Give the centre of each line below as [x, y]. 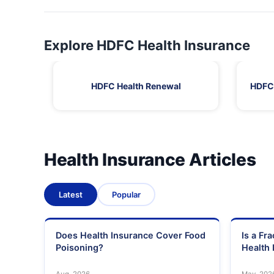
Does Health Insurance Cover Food [131, 235]
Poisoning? [80, 248]
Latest [71, 195]
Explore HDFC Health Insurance [147, 46]
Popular [126, 195]
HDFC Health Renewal [136, 86]
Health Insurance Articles [150, 160]
